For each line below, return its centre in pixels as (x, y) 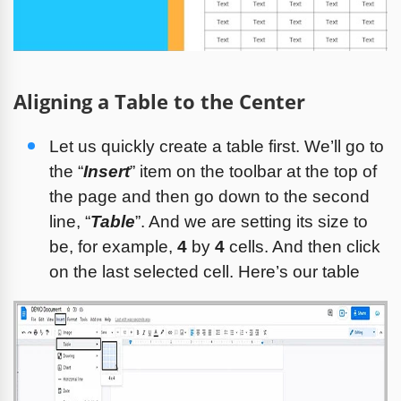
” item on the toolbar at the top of (253, 171)
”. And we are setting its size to (252, 221)
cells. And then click (303, 246)
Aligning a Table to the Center (159, 101)
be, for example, (113, 246)
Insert (107, 171)
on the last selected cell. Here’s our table (205, 271)
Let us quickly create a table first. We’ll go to (217, 146)
